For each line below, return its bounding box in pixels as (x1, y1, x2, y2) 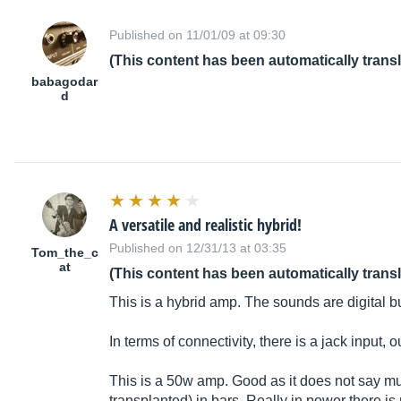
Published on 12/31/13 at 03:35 (109, 241, 286, 256)
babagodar (31, 74, 98, 90)
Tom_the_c (30, 245, 98, 260)
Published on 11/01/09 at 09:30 (109, 28, 286, 43)
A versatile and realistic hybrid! (109, 214, 302, 236)
